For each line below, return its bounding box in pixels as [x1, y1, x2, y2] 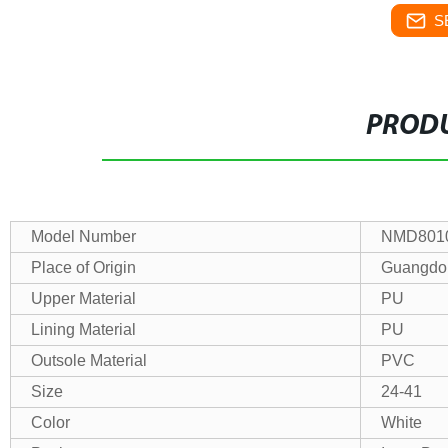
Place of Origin [30, 259, 136, 276]
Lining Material [30, 321, 136, 338]
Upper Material [30, 290, 136, 307]
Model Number [30, 228, 136, 245]
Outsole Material [30, 352, 147, 369]
